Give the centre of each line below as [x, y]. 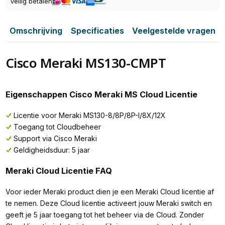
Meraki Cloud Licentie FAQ [59, 171]
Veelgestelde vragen [174, 31]
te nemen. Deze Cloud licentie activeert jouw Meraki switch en [108, 203]
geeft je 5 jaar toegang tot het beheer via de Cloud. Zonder [104, 214]
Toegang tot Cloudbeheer [57, 127]
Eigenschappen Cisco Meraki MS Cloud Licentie [101, 94]
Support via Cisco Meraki [55, 139]
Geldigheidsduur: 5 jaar [51, 150]
